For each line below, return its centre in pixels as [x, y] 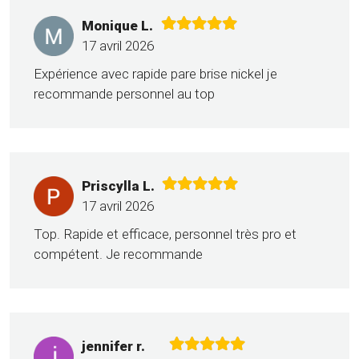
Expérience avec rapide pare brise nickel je [155, 74]
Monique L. [117, 26]
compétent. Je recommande [118, 254]
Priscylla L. [118, 186]
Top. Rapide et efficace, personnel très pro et [165, 234]
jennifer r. [113, 347]
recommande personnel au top [124, 94]
